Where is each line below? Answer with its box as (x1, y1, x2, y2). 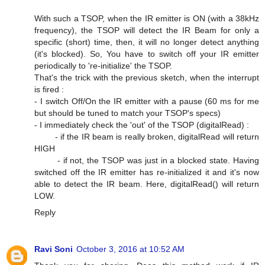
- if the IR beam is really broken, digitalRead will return (34, 131, 259, 141)
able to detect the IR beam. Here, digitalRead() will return (34, 179, 259, 189)
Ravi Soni (34, 244, 73, 254)
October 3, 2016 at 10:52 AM (76, 244, 185, 254)
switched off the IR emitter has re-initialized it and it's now (34, 167, 259, 177)
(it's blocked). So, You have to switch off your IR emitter (34, 49, 259, 59)
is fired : (34, 84, 64, 94)
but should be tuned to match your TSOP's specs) (34, 108, 221, 118)
